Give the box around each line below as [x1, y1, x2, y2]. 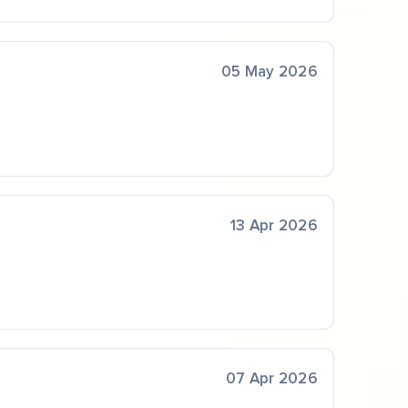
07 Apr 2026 [226, 372, 318, 388]
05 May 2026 [221, 65, 318, 81]
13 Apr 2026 [230, 218, 318, 234]
